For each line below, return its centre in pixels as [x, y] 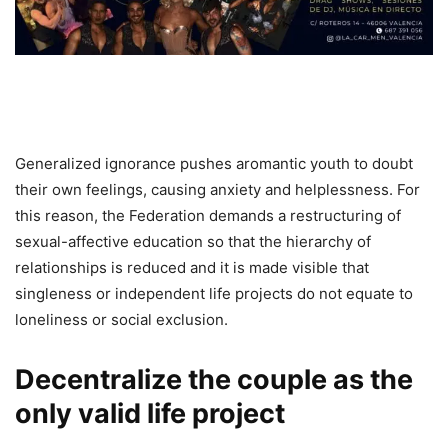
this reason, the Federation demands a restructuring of [208, 215]
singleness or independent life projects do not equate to [214, 293]
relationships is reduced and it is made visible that [192, 267]
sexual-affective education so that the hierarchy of [193, 241]
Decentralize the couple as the [214, 379]
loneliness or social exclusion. [121, 319]
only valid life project [150, 413]
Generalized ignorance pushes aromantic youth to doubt [214, 163]
